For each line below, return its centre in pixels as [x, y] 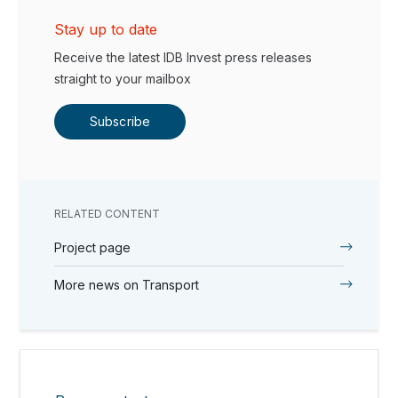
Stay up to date [106, 29]
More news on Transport [127, 284]
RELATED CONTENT [107, 213]
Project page [93, 247]
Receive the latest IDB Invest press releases [183, 57]
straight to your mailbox [123, 78]
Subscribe [120, 121]
